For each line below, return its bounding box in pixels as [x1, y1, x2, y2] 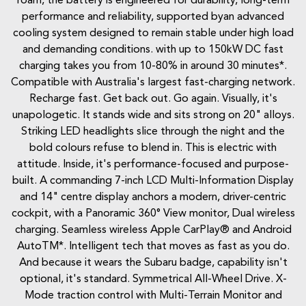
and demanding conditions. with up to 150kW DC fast [23, 44, 283, 56]
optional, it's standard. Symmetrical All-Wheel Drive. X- [19, 274, 287, 286]
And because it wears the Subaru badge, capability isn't [18, 258, 288, 269]
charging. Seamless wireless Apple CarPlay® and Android [14, 225, 292, 236]
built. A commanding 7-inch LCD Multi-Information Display [12, 176, 294, 187]
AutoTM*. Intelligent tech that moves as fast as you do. [16, 241, 290, 253]
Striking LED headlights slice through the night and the [21, 126, 285, 138]
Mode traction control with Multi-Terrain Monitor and [24, 290, 282, 302]
